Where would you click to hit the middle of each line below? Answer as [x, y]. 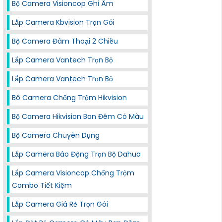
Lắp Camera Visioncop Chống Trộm [73, 173]
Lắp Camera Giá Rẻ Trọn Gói [60, 204]
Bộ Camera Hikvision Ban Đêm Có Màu [78, 116]
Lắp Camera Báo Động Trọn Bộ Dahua [76, 154]
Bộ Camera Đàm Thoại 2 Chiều [65, 41]
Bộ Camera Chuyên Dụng [56, 135]
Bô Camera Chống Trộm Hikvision [69, 98]
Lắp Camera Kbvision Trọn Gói [63, 22]
